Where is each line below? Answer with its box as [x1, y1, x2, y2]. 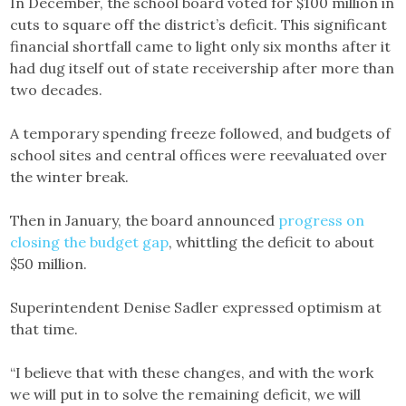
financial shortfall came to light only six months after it [10, 37, 391, 56]
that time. [10, 320, 79, 339]
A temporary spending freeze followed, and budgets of [10, 124, 391, 143]
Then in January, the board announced [10, 211, 279, 230]
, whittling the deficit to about [169, 233, 375, 252]
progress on [278, 211, 365, 230]
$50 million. [10, 255, 88, 274]
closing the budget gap [10, 233, 169, 252]
